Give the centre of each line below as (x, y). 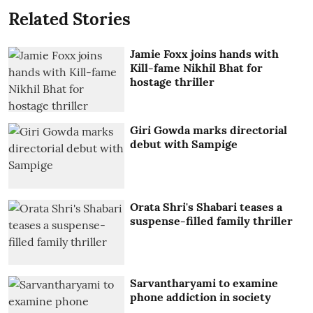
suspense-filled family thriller (212, 220)
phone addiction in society (201, 297)
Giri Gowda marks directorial (209, 130)
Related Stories (70, 19)
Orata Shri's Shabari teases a (206, 206)
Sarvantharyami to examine (204, 283)
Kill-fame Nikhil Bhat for (197, 67)
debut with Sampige (184, 144)
